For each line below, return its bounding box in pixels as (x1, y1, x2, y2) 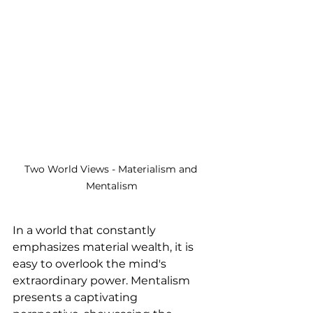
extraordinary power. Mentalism (13, 273, 193, 287)
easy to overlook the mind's (13, 256, 169, 270)
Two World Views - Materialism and (24, 162, 200, 175)
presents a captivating (13, 290, 140, 304)
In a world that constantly (13, 223, 159, 237)
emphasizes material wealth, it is (13, 240, 196, 254)
